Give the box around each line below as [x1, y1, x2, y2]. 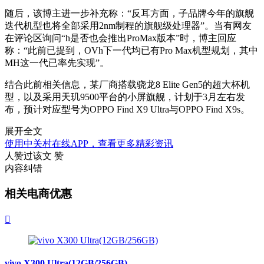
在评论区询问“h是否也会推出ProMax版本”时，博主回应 [5, 33, 236, 44]
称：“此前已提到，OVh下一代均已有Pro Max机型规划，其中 [5, 45, 258, 56]
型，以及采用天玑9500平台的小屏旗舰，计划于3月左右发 [5, 92, 245, 103]
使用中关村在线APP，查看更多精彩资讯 [5, 138, 173, 149]
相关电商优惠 [5, 187, 72, 200]
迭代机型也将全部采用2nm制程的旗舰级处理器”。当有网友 [5, 21, 252, 31]
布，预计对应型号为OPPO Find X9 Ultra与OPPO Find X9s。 [5, 104, 250, 115]
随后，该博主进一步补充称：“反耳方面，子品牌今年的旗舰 [5, 8, 254, 19]
